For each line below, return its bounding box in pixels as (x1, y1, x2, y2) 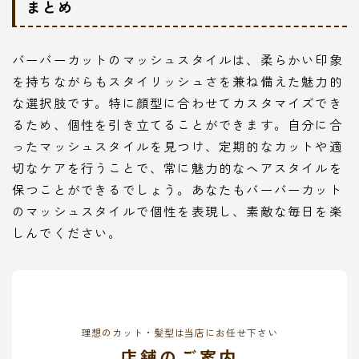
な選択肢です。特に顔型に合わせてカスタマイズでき (12, 93, 343, 111)
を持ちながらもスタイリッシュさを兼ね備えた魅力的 (12, 71, 343, 90)
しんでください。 (12, 223, 123, 241)
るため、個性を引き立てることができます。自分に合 (12, 115, 343, 133)
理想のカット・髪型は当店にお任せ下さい (81, 325, 278, 339)
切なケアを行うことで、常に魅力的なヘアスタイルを (12, 158, 343, 176)
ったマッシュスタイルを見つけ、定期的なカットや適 (12, 136, 343, 155)
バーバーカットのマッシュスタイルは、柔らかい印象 (12, 50, 343, 68)
